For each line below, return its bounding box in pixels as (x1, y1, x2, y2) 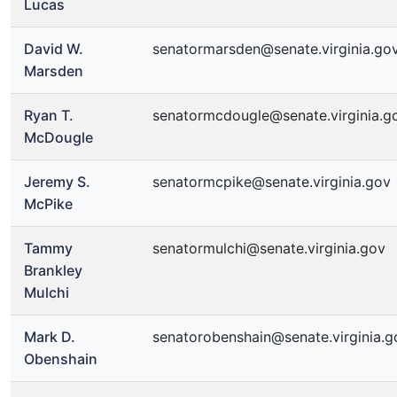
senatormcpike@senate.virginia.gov (152, 173, 391, 191)
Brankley (24, 261, 82, 279)
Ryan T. (24, 106, 74, 124)
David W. (24, 40, 83, 58)
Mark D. (24, 328, 75, 346)
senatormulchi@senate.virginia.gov (152, 239, 385, 257)
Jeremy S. (24, 173, 90, 191)
